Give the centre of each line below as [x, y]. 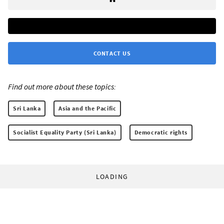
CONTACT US [112, 53]
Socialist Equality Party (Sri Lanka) [65, 132]
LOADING [112, 176]
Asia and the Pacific [87, 108]
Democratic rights [161, 132]
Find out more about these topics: [62, 86]
